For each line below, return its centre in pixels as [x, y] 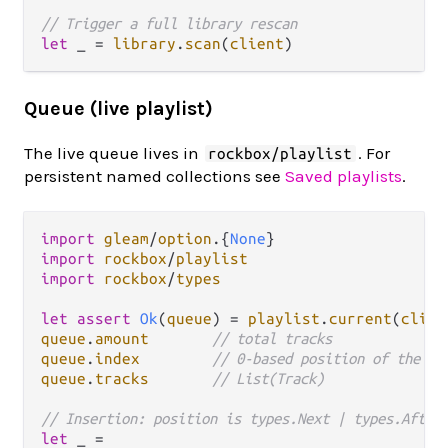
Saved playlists [343, 176]
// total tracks [272, 339]
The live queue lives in [113, 153]
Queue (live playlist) [118, 109]
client [257, 44]
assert [104, 319]
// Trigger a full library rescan [169, 24]
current [360, 319]
